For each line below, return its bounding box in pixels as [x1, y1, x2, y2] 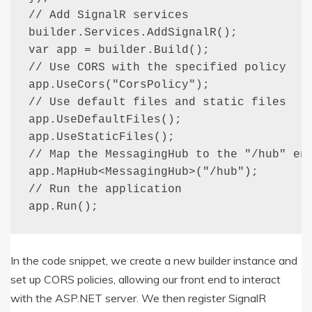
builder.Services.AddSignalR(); [28, 26, 237, 39]
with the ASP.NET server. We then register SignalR [10, 291, 266, 306]
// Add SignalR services [28, 8, 189, 22]
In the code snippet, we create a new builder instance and [10, 253, 297, 268]
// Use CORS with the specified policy [28, 61, 286, 74]
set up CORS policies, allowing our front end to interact [10, 272, 281, 287]
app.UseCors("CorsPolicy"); [28, 78, 210, 91]
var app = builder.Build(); [28, 43, 210, 56]
